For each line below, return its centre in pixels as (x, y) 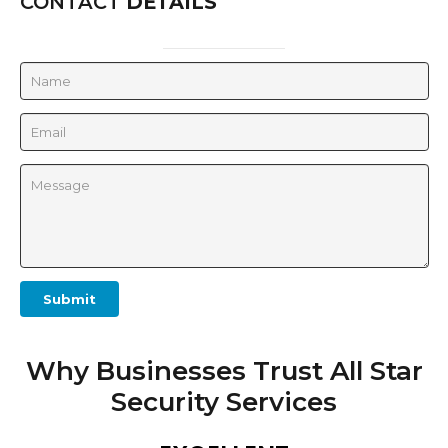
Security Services (224, 402)
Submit (69, 298)
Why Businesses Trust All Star (224, 371)
